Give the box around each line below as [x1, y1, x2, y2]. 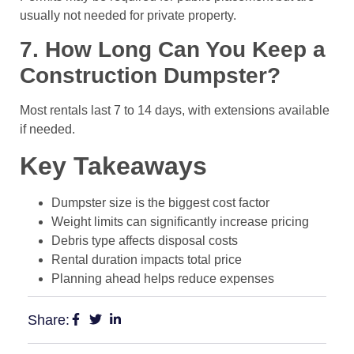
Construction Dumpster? [20, 63, 281, 88]
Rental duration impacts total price [51, 252, 242, 266]
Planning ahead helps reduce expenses [51, 271, 274, 285]
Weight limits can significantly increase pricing [51, 214, 309, 228]
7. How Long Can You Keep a [20, 37, 326, 62]
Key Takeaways [20, 151, 207, 180]
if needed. [20, 122, 75, 137]
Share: [28, 311, 70, 328]
